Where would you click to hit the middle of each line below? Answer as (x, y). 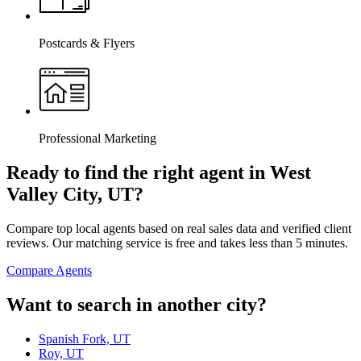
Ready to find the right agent (125, 173)
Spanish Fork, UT (85, 339)
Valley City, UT (70, 195)
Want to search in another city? (137, 305)
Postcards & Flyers (87, 44)
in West (278, 173)
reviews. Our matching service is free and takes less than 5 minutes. (177, 243)
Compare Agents (49, 271)
